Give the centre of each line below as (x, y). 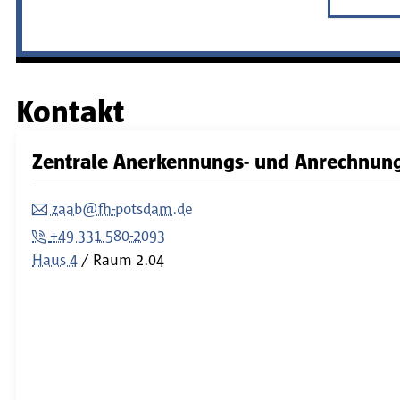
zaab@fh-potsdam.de (122, 209)
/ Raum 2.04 (123, 260)
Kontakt (71, 112)
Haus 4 (55, 260)
